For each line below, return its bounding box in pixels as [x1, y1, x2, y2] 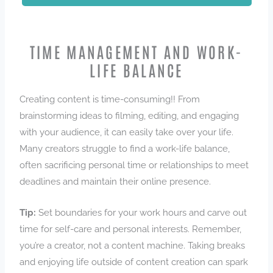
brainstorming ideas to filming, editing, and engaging [19, 110, 239, 121]
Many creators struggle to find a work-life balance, [19, 143, 230, 154]
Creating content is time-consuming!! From [19, 94, 200, 105]
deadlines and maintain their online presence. [19, 176, 211, 187]
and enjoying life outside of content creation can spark [19, 256, 249, 267]
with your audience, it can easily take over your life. [19, 127, 234, 138]
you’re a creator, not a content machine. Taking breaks [19, 239, 246, 250]
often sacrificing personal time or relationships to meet [19, 160, 249, 171]
